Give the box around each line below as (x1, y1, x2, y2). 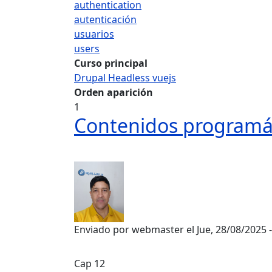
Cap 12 (74, 257, 105, 270)
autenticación (74, 13, 137, 26)
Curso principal (74, 56, 148, 70)
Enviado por (74, 223, 132, 236)
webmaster (132, 223, 184, 236)
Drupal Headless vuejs (74, 71, 176, 84)
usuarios (74, 27, 114, 41)
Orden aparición (74, 86, 153, 99)
